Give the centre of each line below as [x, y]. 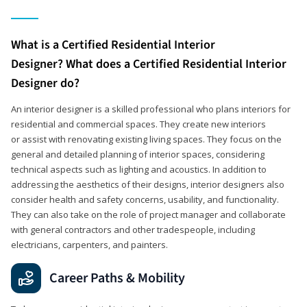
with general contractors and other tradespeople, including [133, 229]
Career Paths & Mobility [117, 278]
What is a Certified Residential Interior [113, 45]
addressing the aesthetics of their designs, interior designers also [148, 184]
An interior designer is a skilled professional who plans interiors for [151, 109]
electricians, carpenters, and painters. [89, 244]
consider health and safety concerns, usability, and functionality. [145, 199]
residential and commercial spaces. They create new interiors [138, 124]
